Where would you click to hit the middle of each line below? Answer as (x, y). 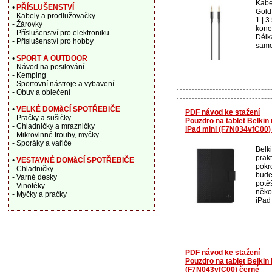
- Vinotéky (28, 186)
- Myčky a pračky (39, 194)
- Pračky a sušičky (41, 118)
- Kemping (29, 75)
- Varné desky (34, 177)
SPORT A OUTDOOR (52, 58)
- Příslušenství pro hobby (53, 41)
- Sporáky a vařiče (42, 143)
